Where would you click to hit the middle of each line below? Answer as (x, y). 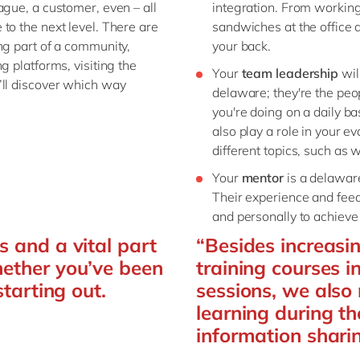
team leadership (290, 73)
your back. (242, 46)
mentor (261, 178)
